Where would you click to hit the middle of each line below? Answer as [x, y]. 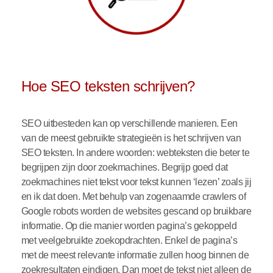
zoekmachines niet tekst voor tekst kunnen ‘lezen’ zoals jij [136, 182]
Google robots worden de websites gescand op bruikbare [136, 211]
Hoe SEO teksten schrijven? [110, 87]
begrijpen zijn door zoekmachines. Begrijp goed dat [124, 168]
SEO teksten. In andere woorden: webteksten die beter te [135, 153]
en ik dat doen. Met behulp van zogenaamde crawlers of [133, 197]
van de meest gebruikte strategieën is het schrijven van [131, 138]
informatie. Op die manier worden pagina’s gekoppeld [129, 226]
